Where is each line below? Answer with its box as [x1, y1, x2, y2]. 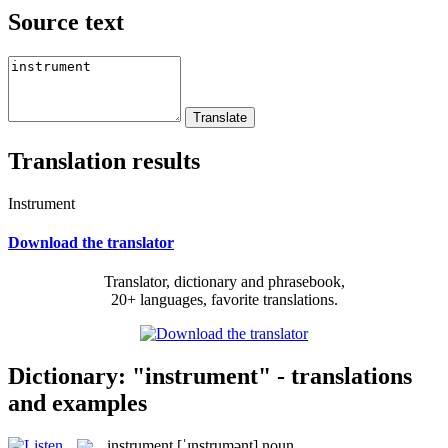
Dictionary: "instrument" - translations [8, 362, 412, 389]
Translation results [8, 147, 200, 174]
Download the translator [8, 233, 174, 251]
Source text [8, 8, 124, 35]
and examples [8, 389, 147, 416]
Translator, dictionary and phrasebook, [103, 273, 345, 291]
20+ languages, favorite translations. [110, 291, 338, 309]
